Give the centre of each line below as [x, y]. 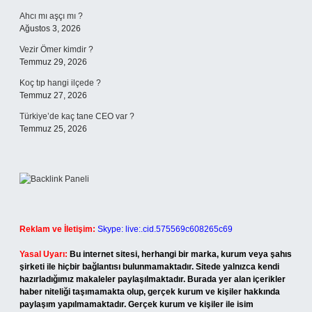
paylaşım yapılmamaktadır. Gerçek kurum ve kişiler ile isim [136, 304]
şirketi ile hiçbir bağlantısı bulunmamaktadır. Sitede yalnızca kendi [149, 267]
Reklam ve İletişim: [57, 229]
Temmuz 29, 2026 [53, 62]
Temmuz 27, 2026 [53, 95]
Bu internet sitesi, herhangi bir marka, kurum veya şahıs [181, 254]
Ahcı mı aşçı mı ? [51, 16]
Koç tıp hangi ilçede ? [60, 83]
